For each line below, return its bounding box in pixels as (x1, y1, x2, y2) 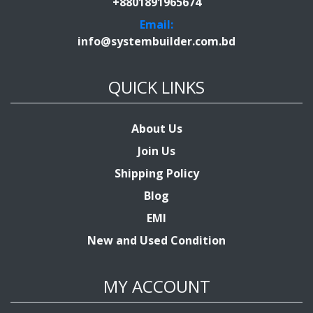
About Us (131, 120, 182, 136)
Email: (140, 16, 173, 32)
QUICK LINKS (108, 75, 205, 99)
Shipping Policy (114, 165, 199, 181)
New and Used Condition (87, 232, 226, 248)
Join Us (138, 143, 175, 159)
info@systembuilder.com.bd (78, 33, 235, 49)
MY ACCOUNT (103, 274, 210, 298)
